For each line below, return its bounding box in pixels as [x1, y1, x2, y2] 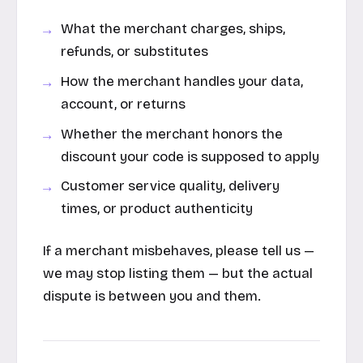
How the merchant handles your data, [61, 72, 304, 90]
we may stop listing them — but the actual [43, 264, 313, 282]
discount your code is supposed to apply [61, 147, 320, 165]
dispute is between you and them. [43, 287, 261, 305]
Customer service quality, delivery [61, 177, 280, 195]
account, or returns [61, 95, 186, 113]
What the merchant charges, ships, [61, 19, 286, 37]
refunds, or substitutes [61, 42, 209, 60]
